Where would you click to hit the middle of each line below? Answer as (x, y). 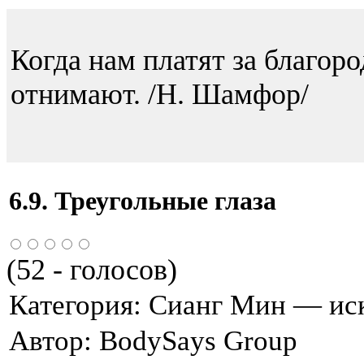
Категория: (79, 305)
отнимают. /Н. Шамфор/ (160, 94)
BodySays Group (198, 340)
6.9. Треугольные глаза (143, 201)
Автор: (54, 340)
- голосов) (111, 269)
